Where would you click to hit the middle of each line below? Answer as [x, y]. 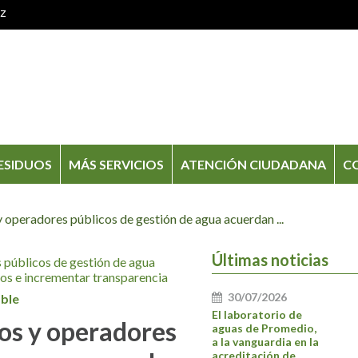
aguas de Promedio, [265, 328]
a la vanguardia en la [266, 342]
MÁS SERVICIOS [116, 164]
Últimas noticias [270, 260]
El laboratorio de [257, 315]
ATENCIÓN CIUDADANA [253, 164]
